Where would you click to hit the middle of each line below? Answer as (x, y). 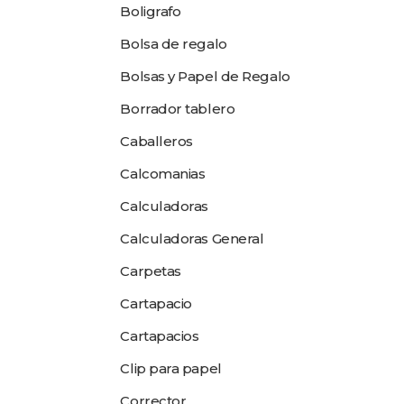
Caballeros (156, 141)
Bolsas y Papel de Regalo (205, 76)
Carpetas (151, 271)
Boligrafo (151, 11)
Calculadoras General (192, 239)
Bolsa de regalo (174, 44)
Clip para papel (171, 368)
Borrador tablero (178, 109)
